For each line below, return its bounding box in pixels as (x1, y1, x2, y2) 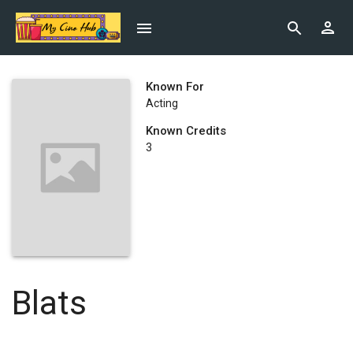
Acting (146, 97, 178, 110)
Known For (146, 80, 204, 94)
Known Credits (146, 124, 226, 138)
